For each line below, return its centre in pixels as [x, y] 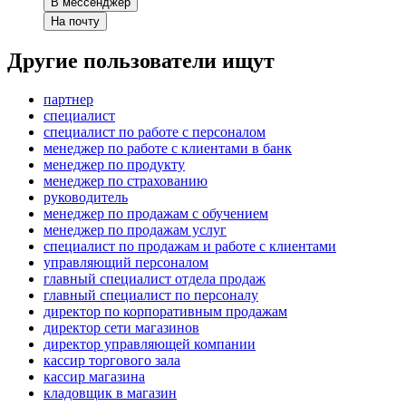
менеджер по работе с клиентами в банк [168, 149]
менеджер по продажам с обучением [156, 214]
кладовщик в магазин [110, 393]
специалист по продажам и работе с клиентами [190, 246]
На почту [75, 22]
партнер [68, 100]
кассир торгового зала [112, 361]
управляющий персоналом [126, 263]
